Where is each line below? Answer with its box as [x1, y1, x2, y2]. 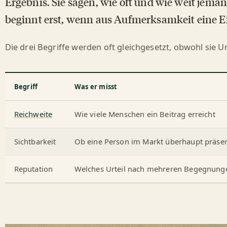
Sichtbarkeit [14, 136, 56, 146]
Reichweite [14, 108, 53, 119]
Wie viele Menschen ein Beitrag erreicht [74, 108, 215, 119]
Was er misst [74, 82, 118, 91]
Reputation [14, 163, 53, 174]
